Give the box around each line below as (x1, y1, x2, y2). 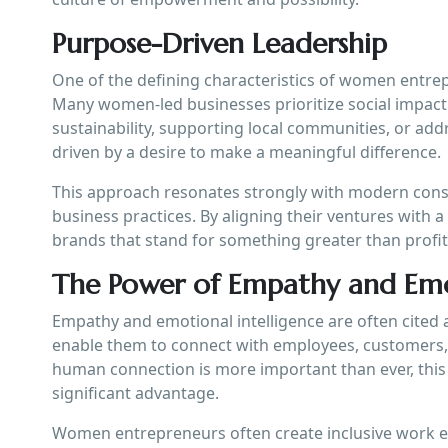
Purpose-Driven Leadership (52, 25, 387, 61)
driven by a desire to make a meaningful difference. (52, 140, 441, 163)
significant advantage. (52, 381, 219, 404)
